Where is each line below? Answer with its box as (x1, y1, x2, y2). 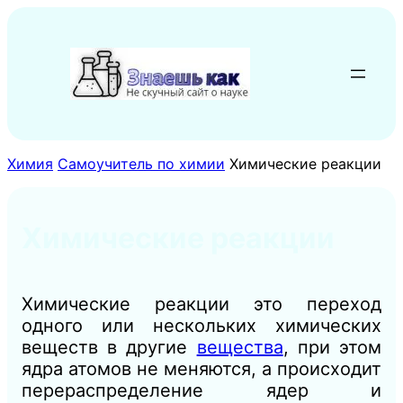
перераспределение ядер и (22, 379, 381, 401)
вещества (196, 336, 283, 358)
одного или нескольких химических (22, 314, 381, 336)
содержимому (6, 42, 109, 60)
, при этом (282, 336, 382, 358)
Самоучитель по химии (58, 155, 225, 173)
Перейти (6, 6, 67, 24)
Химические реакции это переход (22, 292, 381, 315)
